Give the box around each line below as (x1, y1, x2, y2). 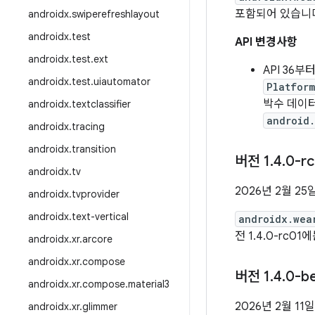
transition (72, 143, 116, 155)
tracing (72, 120, 105, 133)
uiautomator (94, 75, 150, 88)
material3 (128, 278, 169, 290)
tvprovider (72, 188, 120, 200)
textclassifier (72, 98, 131, 110)
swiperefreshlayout (72, 8, 160, 20)
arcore (82, 233, 112, 245)
